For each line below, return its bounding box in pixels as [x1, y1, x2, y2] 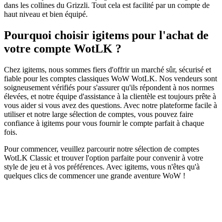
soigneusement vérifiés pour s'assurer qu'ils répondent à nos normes [4, 83, 214, 92]
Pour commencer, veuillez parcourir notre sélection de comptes [4, 144, 199, 153]
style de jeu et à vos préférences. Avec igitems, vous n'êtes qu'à [4, 162, 200, 171]
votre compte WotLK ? [4, 42, 121, 55]
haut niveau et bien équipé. [4, 9, 88, 18]
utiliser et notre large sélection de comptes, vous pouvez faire [4, 110, 193, 118]
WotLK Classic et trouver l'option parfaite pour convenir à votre [4, 153, 203, 162]
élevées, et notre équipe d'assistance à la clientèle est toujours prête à [4, 92, 216, 101]
